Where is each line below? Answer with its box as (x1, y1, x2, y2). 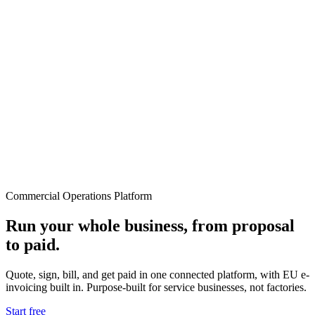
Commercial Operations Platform (6, 190, 152, 202)
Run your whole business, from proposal (6, 217, 295, 236)
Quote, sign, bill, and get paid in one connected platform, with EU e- (6, 269, 309, 281)
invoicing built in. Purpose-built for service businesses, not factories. (6, 281, 307, 294)
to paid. (6, 236, 60, 255)
